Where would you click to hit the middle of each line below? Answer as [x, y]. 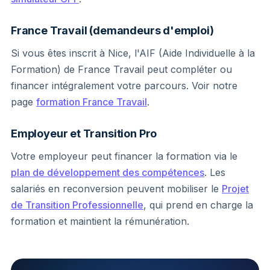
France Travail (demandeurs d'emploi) [112, 30]
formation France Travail [92, 102]
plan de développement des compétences [108, 172]
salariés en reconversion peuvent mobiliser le [116, 188]
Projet [235, 188]
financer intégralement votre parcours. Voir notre [124, 85]
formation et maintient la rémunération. [100, 221]
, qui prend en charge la [198, 205]
